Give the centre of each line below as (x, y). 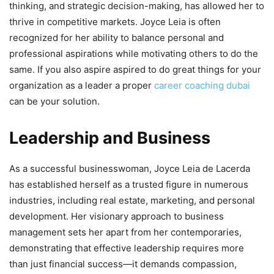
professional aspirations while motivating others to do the (134, 54)
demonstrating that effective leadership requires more (127, 248)
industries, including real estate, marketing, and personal (132, 201)
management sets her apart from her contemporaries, (125, 232)
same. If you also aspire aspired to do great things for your (135, 70)
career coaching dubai (202, 86)
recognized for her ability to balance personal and (117, 38)
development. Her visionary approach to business (117, 217)
